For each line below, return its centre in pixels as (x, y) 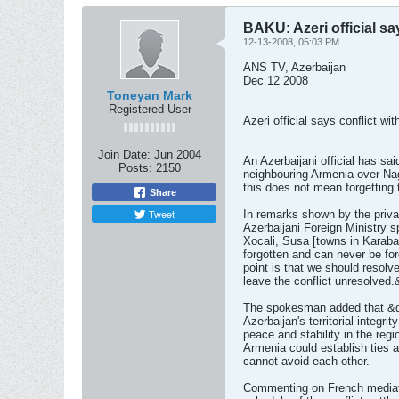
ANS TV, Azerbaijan (294, 67)
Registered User (150, 109)
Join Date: (124, 155)
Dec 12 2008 (276, 81)
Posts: (135, 168)
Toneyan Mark (150, 95)
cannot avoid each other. (306, 361)
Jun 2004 (178, 155)
